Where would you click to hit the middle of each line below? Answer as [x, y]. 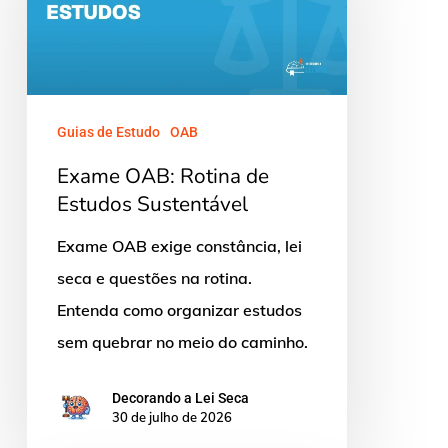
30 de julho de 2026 [171, 417]
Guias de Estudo [108, 131]
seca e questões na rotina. [154, 277]
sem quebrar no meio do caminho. [182, 341]
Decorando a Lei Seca [180, 398]
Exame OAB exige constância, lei [179, 245]
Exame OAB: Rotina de [162, 175]
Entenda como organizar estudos [179, 309]
